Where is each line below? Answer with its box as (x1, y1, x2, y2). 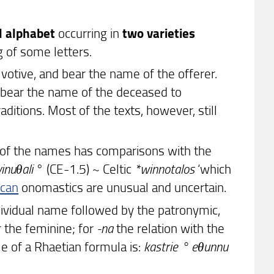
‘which (194, 160, 232, 178)
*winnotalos (135, 160, 195, 178)
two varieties (122, 23, 196, 42)
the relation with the (113, 218, 225, 237)
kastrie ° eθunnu (144, 237, 229, 255)
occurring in (55, 23, 123, 42)
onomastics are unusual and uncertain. (18, 178, 227, 196)
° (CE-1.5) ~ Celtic (33, 160, 135, 178)
